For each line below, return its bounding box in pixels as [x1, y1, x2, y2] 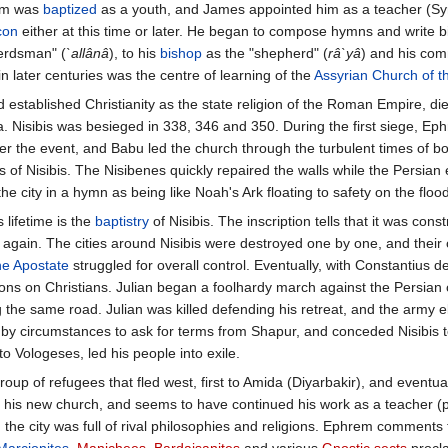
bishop [160, 45, 202, 62]
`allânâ [66, 45, 109, 62]
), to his [109, 45, 160, 62]
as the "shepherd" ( [202, 45, 328, 62]
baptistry [95, 213, 149, 230]
